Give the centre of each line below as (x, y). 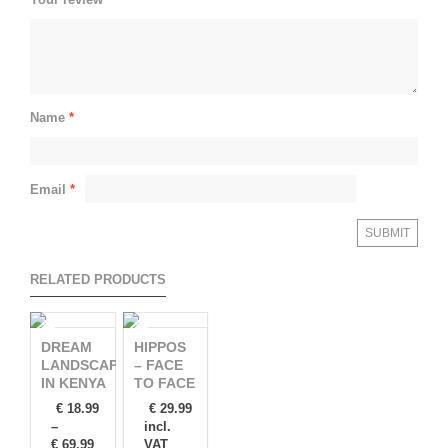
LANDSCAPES (88, 365)
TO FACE (164, 383)
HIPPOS (159, 347)
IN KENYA (73, 383)
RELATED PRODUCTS (98, 279)
